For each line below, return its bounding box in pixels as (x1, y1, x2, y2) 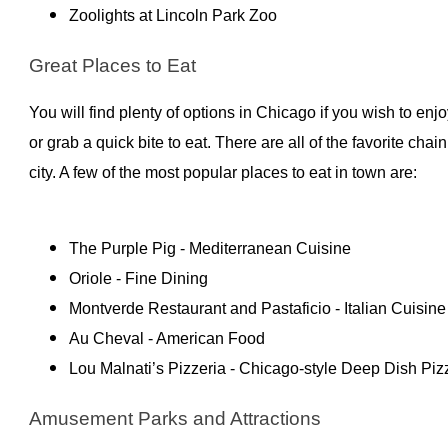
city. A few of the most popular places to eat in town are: (28, 163, 421, 181)
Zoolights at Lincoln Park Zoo (68, 6, 281, 24)
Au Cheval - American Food (68, 329, 265, 347)
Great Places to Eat (28, 54, 196, 76)
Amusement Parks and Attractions (28, 408, 321, 430)
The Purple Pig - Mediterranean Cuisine (68, 239, 355, 257)
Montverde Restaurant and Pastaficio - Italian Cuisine (68, 299, 446, 317)
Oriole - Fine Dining (68, 269, 208, 287)
